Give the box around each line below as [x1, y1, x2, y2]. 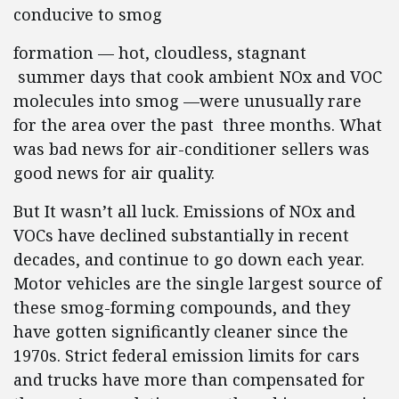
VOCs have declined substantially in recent [13, 224, 349, 246]
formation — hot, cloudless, [13, 42, 232, 63]
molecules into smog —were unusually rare [13, 90, 362, 111]
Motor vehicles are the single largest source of [13, 273, 381, 294]
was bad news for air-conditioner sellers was [13, 138, 370, 159]
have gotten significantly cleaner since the [13, 321, 348, 342]
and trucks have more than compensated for [13, 369, 365, 390]
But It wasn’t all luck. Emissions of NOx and [13, 200, 355, 222]
